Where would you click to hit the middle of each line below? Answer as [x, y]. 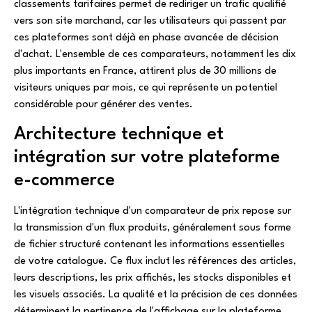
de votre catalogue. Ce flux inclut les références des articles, [155, 262]
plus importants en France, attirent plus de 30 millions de [145, 71]
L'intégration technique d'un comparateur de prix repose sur [153, 212]
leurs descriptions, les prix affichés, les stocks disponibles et [153, 279]
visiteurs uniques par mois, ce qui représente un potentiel [146, 88]
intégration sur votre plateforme [147, 158]
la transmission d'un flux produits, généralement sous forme [153, 228]
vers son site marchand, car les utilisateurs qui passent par [150, 21]
